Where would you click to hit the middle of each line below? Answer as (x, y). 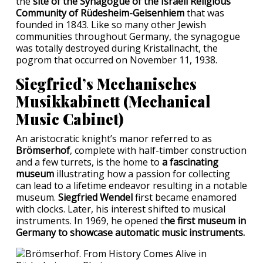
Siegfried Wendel (95, 197)
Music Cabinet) (70, 119)
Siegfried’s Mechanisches (106, 83)
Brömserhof (43, 150)
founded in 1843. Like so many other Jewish (111, 24)
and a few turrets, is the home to (89, 162)
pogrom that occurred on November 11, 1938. (117, 60)
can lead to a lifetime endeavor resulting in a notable (131, 185)
